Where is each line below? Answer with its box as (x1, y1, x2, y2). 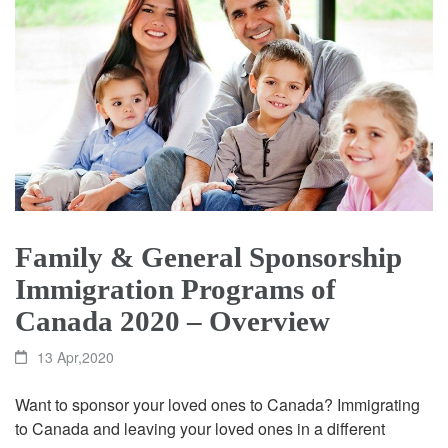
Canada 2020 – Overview (15, 304, 330, 337)
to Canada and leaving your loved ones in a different (15, 416, 385, 440)
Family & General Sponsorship (15, 240, 402, 273)
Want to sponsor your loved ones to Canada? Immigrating (15, 392, 420, 416)
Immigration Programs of (15, 272, 336, 305)
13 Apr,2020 (37, 346, 115, 367)
